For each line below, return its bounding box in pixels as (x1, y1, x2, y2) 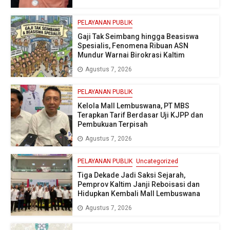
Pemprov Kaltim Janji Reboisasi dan (78, 180, 200, 189)
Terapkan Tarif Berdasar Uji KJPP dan (78, 111, 203, 120)
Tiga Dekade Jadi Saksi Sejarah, (78, 171, 185, 180)
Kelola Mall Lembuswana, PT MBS (78, 102, 189, 110)
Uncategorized (136, 158, 178, 165)
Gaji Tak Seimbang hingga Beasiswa (78, 32, 199, 41)
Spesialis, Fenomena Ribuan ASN (78, 42, 188, 50)
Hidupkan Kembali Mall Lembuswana (78, 189, 200, 198)
